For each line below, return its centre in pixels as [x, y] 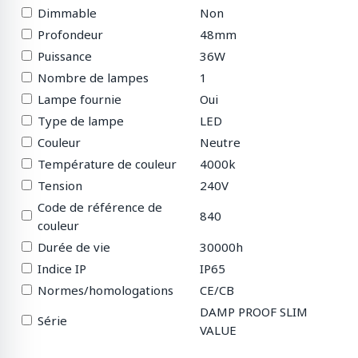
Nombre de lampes [93, 78]
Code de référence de [100, 207]
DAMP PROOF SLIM [254, 312]
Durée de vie [74, 247]
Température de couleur [107, 164]
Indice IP [62, 269]
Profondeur [70, 35]
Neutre [220, 143]
